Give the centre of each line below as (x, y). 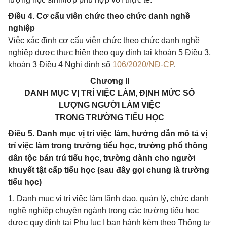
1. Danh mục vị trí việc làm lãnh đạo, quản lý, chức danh (108, 198)
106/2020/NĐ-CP (143, 65)
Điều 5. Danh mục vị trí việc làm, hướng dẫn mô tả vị (108, 134)
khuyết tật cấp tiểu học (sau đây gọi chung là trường (109, 170)
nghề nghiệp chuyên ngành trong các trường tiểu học (103, 211)
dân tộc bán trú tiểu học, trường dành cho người (102, 158)
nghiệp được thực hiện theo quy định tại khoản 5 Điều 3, (109, 52)
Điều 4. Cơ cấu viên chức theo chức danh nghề (99, 16)
